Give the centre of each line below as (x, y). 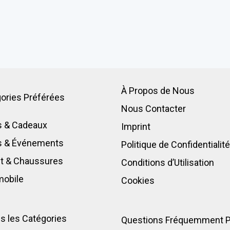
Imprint (136, 127)
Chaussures (39, 161)
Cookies (138, 181)
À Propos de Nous (158, 91)
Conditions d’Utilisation (168, 163)
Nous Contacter (154, 109)
